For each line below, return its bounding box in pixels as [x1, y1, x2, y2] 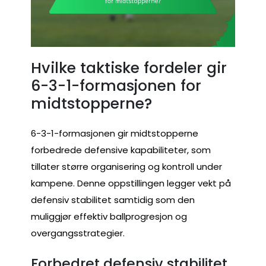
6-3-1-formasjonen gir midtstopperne [31, 126, 198, 140]
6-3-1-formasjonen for [31, 75, 201, 97]
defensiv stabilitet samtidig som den [31, 193, 195, 206]
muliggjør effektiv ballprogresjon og [31, 210, 187, 223]
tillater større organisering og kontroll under [31, 160, 222, 173]
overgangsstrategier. [31, 226, 125, 239]
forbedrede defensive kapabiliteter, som [31, 143, 211, 156]
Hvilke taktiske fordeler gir [31, 58, 227, 79]
